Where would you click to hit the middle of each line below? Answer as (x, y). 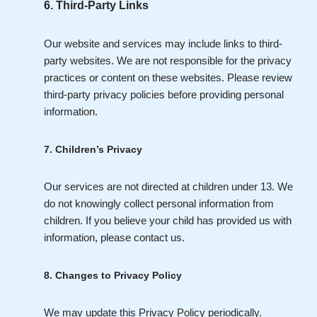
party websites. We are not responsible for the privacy (168, 60)
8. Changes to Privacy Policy (113, 275)
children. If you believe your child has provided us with (168, 220)
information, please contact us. (114, 237)
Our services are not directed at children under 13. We (168, 186)
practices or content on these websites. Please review (168, 77)
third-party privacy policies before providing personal (164, 94)
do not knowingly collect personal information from (159, 203)
